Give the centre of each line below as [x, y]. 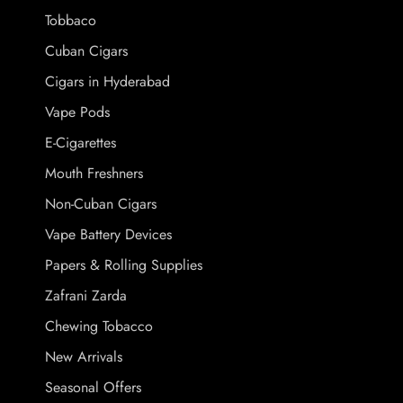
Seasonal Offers [93, 387]
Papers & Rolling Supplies [124, 265]
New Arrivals [84, 357]
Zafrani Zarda [86, 296]
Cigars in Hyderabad [107, 81]
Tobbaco [71, 20]
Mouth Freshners [94, 173]
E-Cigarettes [81, 143]
